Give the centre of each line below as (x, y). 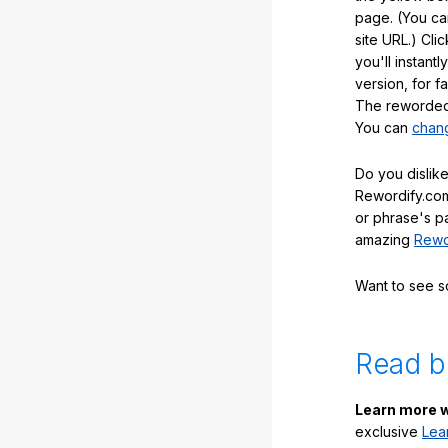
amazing (384, 239)
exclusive (388, 432)
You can (383, 128)
